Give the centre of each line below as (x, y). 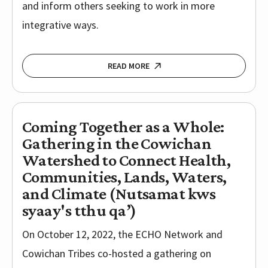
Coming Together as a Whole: (123, 127)
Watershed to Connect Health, (127, 160)
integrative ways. (60, 25)
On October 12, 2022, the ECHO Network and (122, 234)
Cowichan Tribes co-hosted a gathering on (117, 254)
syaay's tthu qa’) (79, 211)
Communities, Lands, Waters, (124, 177)
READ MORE (128, 66)
